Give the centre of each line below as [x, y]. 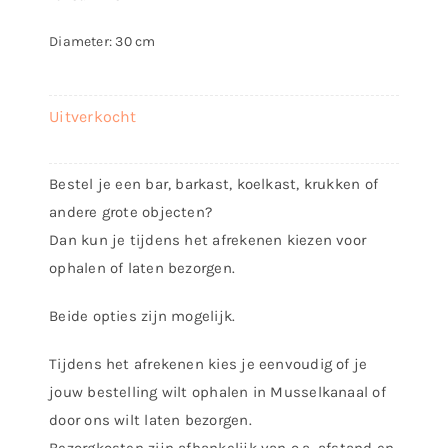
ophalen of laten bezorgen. [142, 268]
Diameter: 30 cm [102, 41]
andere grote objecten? [131, 212]
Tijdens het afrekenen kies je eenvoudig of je [208, 364]
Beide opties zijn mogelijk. [144, 316]
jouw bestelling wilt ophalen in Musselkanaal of [217, 392]
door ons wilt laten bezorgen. [150, 420]
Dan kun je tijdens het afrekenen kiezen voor [208, 240]
